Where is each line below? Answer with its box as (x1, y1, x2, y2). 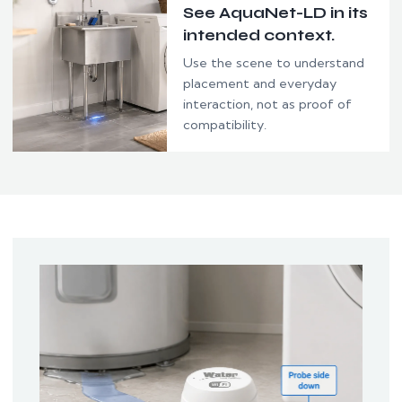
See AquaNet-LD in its (183, 3, 369, 22)
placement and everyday (183, 74, 337, 92)
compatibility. (183, 116, 267, 133)
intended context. (183, 25, 336, 45)
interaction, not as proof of (183, 95, 353, 112)
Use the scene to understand (183, 54, 365, 71)
